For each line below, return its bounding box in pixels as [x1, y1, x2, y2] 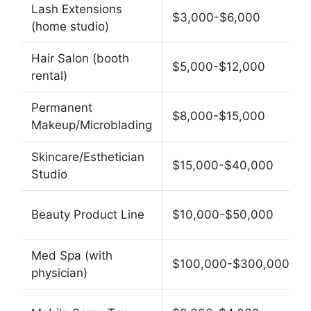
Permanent [31, 100, 92, 115]
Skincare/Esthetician [31, 149, 144, 164]
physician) [31, 265, 87, 280]
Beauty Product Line [31, 207, 144, 221]
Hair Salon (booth [31, 51, 129, 65]
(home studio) [31, 19, 109, 33]
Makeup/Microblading [31, 117, 152, 132]
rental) [31, 68, 67, 83]
